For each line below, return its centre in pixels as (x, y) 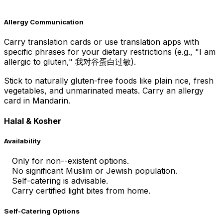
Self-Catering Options (42, 211)
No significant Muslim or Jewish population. (95, 171)
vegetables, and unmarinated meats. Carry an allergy (104, 90)
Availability (22, 141)
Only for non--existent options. (70, 161)
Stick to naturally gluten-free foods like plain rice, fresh (109, 80)
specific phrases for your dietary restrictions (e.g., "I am (110, 52)
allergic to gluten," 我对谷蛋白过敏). (70, 61)
